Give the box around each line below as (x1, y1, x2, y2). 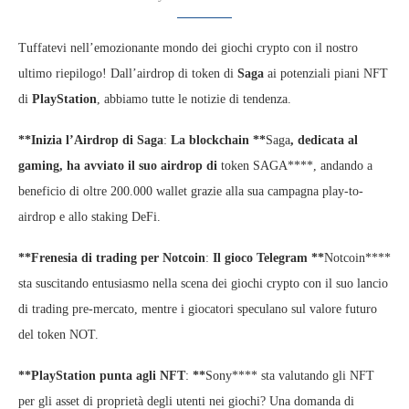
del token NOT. (18, 327, 99, 341)
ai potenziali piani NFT (264, 66, 388, 80)
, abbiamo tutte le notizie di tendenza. (97, 91, 291, 106)
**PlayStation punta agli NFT (18, 368, 185, 383)
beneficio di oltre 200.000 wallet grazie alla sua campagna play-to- (18, 184, 363, 198)
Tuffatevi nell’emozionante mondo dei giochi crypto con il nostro (18, 40, 358, 55)
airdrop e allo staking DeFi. (18, 209, 161, 224)
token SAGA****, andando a (221, 158, 372, 173)
